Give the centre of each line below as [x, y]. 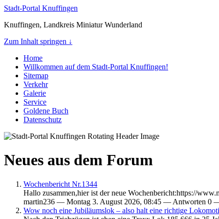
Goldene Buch [46, 111]
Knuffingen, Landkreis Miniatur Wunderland [73, 25]
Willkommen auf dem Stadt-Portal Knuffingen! [96, 67]
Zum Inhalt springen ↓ [38, 41]
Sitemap [36, 76]
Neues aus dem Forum [78, 160]
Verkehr [36, 84]
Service [35, 102]
